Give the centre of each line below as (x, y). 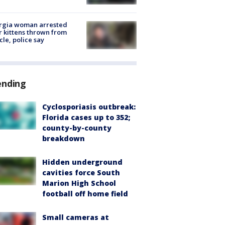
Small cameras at (76, 217)
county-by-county (77, 128)
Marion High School (79, 183)
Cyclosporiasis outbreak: (89, 107)
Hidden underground (82, 162)
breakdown (64, 139)
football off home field (85, 194)
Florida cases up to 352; (86, 118)
